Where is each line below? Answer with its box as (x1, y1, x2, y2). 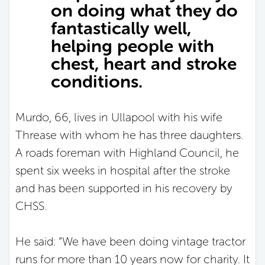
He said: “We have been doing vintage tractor (15, 234, 245, 248)
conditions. (51, 70, 143, 92)
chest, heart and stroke (51, 53, 237, 75)
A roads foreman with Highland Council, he (15, 145, 239, 160)
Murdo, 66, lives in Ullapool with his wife (15, 109, 222, 124)
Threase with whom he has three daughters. (15, 127, 243, 142)
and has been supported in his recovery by (15, 180, 232, 195)
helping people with (51, 35, 214, 57)
